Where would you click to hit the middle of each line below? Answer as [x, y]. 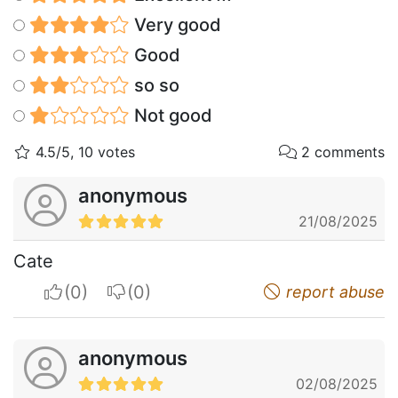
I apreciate [107, 292]
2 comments [341, 152]
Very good [175, 25]
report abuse [333, 292]
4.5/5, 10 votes [83, 152]
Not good [171, 116]
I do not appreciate [205, 292]
